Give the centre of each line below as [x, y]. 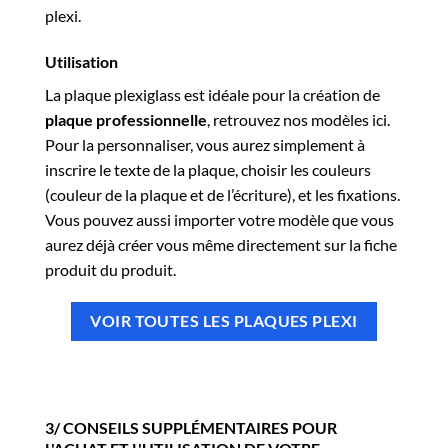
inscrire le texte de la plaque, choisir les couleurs [208, 169]
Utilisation [81, 61]
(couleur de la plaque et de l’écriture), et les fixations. [222, 194]
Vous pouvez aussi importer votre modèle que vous [219, 219]
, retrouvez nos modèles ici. [298, 119]
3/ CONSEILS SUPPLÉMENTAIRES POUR [191, 427]
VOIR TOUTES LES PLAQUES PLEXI [224, 321]
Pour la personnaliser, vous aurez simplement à [205, 144]
